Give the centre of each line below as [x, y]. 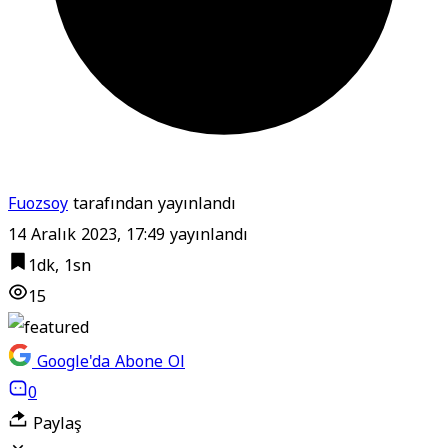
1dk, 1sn [59, 265]
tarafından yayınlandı [152, 203]
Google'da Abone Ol [111, 361]
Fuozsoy [38, 203]
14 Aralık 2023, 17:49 [86, 234]
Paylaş [55, 423]
